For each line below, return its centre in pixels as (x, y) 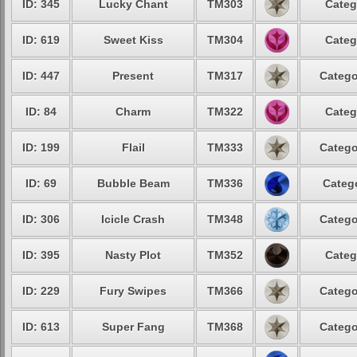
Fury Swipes (133, 291)
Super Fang (133, 327)
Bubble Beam (133, 183)
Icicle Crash (133, 219)
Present (133, 76)
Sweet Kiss (133, 40)
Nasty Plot (133, 255)
